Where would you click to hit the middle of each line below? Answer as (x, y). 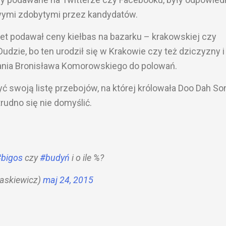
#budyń (55, 158)
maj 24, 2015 (68, 180)
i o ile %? (87, 158)
